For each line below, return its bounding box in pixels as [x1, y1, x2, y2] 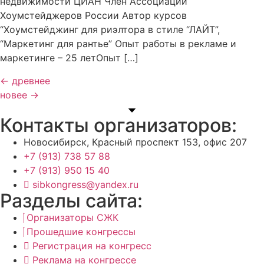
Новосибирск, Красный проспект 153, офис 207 [24, 136, 247, 148]
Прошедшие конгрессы [27, 225, 136, 237]
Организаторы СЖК [27, 211, 118, 223]
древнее [9, 74, 50, 87]
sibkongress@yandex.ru [32, 178, 138, 190]
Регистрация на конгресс [32, 239, 151, 252]
